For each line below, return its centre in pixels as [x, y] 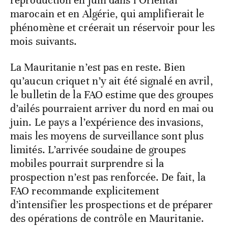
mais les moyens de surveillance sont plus [107, 212]
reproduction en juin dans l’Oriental [94, 76]
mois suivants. [44, 117]
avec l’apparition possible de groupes [95, 35]
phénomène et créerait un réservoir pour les [113, 104]
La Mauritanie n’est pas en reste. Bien [98, 143]
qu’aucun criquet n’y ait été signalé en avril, [112, 157]
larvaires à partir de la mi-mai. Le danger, [106, 49]
